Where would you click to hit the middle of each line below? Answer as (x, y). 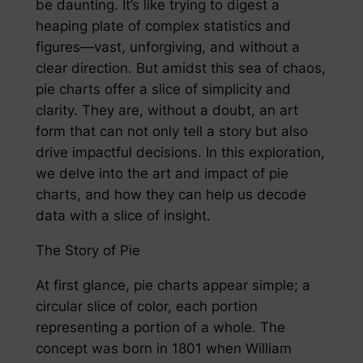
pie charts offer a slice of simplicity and (163, 90)
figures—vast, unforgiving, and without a (167, 47)
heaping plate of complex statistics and (163, 26)
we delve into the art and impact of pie (162, 174)
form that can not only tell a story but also (171, 132)
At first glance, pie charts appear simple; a (173, 285)
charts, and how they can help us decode (171, 195)
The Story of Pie (88, 250)
